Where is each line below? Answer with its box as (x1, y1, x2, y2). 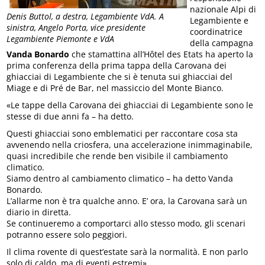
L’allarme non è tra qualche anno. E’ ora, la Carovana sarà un (7, 195, 248, 206)
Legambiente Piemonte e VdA (7, 33, 115, 45)
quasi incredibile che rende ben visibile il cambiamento (7, 150, 228, 161)
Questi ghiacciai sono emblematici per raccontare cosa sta (7, 128, 238, 139)
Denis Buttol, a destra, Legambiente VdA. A (7, 11, 164, 22)
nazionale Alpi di (190, 4, 257, 15)
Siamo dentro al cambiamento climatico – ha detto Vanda (7, 173, 234, 184)
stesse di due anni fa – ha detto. (7, 111, 134, 122)
